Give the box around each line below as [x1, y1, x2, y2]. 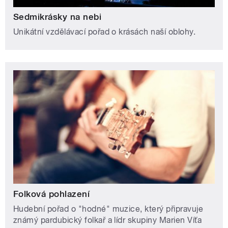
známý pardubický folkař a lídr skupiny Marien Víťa [13, 215, 202, 225]
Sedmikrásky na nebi [13, 12, 102, 22]
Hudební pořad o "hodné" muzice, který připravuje [13, 204, 204, 214]
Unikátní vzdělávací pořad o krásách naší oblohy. [13, 27, 196, 37]
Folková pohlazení [13, 188, 90, 199]
